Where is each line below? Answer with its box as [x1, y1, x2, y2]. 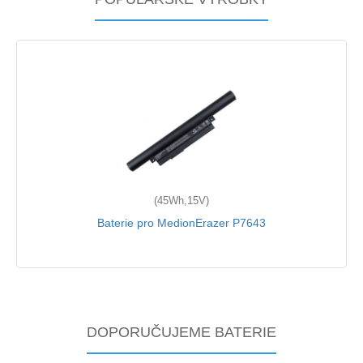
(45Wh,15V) [154, 194, 209, 207]
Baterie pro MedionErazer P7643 [97, 216, 266, 230]
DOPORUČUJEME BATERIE [87, 324, 276, 341]
